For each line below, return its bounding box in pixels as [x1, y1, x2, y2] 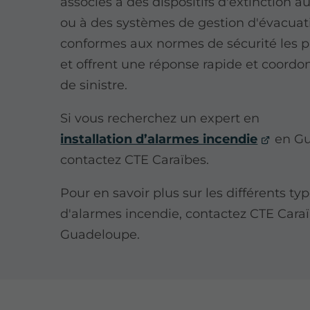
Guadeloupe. [60, 227, 140, 243]
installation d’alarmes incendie [60, 131, 258, 147]
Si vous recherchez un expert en [60, 111, 260, 127]
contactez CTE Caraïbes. [60, 152, 210, 168]
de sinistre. [60, 77, 128, 93]
